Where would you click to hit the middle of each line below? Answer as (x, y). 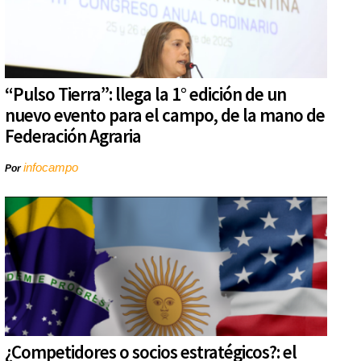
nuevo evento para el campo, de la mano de (165, 115)
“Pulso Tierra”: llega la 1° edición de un (145, 94)
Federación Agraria (73, 136)
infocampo (51, 168)
